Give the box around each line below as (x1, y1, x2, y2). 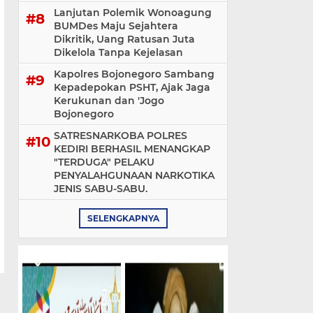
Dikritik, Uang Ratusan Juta (54, 33, 195, 46)
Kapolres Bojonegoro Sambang (54, 68, 214, 81)
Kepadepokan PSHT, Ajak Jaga (54, 81, 210, 94)
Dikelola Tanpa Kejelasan (54, 46, 183, 59)
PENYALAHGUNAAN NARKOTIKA (54, 169, 214, 182)
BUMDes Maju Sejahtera (54, 20, 178, 33)
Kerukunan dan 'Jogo (54, 94, 164, 108)
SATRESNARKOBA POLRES (54, 129, 187, 143)
